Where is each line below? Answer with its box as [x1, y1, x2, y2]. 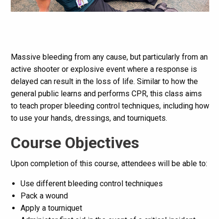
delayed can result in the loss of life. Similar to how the [10, 77, 198, 87]
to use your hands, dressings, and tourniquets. [10, 113, 167, 123]
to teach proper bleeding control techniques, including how [10, 101, 209, 111]
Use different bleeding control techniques [20, 179, 163, 189]
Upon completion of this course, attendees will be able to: [10, 159, 207, 169]
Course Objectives [10, 133, 139, 153]
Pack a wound [20, 191, 68, 201]
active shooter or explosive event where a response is [10, 65, 197, 74]
